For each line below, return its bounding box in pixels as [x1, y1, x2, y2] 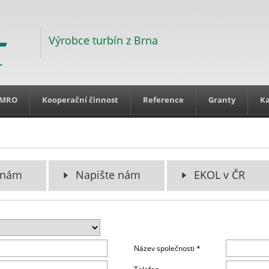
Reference [143, 94, 184, 105]
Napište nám [76, 168, 141, 182]
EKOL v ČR [194, 168, 245, 182]
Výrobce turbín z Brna [49, 33, 158, 48]
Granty [208, 94, 235, 105]
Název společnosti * [134, 243, 201, 253]
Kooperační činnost [42, 94, 118, 105]
